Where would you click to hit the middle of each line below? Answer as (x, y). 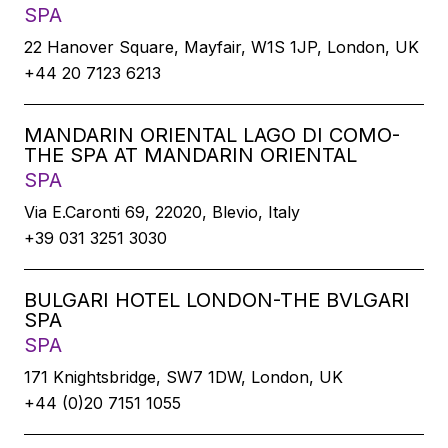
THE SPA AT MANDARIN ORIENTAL (190, 155)
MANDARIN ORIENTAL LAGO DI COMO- (212, 135)
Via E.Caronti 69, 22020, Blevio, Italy (162, 212)
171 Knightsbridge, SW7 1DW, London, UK (183, 377)
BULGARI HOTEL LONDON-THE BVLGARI (217, 300)
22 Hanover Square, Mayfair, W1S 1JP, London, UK (221, 47)
